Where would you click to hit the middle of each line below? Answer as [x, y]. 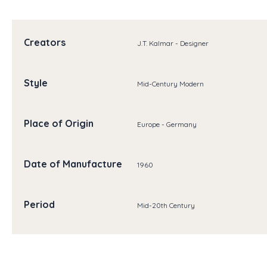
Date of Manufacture [73, 164]
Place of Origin [59, 124]
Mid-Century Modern [170, 83]
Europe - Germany [167, 124]
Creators [45, 43]
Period [39, 205]
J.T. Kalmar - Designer [173, 43]
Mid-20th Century [166, 205]
